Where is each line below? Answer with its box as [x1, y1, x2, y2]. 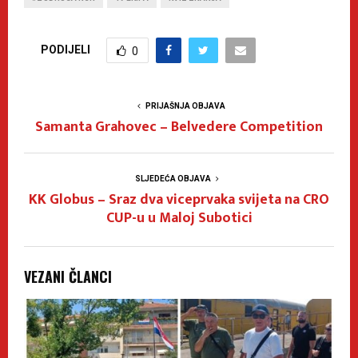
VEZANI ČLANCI [24, 266, 112, 288]
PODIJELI [41, 42, 90, 56]
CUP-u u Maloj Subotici [105, 206, 253, 231]
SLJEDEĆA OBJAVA [134, 174, 211, 184]
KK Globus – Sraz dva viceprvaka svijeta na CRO [29, 188, 329, 213]
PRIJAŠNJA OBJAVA [145, 101, 225, 111]
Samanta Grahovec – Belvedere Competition [35, 115, 323, 140]
